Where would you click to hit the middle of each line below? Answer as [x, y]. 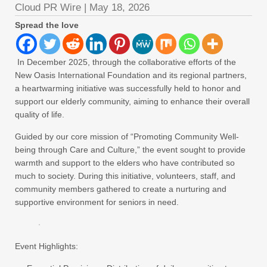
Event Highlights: [46, 246]
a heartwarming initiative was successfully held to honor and [128, 88]
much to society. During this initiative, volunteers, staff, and [125, 176]
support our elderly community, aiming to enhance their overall [132, 101]
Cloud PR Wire [48, 7]
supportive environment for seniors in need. [97, 202]
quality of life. [40, 114]
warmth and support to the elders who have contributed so [125, 163]
